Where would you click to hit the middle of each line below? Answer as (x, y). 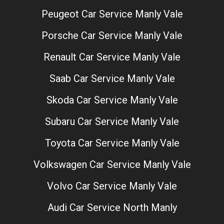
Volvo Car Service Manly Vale (112, 186)
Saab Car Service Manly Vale (112, 79)
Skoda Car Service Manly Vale (112, 100)
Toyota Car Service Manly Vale (112, 143)
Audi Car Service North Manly (112, 208)
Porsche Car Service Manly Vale (112, 36)
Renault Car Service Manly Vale (112, 57)
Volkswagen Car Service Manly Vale (112, 165)
